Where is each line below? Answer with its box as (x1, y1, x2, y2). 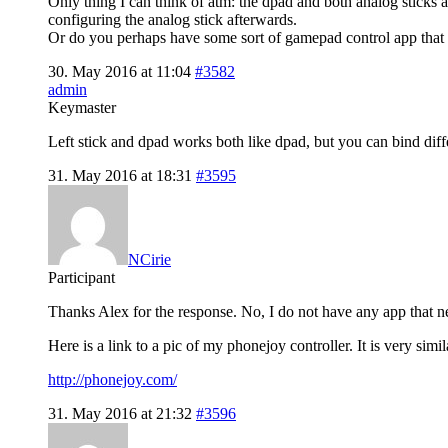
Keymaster (48, 98, 116, 116)
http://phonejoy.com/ (48, 370, 177, 388)
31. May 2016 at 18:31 (48, 166, 192, 184)
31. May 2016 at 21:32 (48, 404, 192, 422)
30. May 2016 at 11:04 (48, 62, 191, 80)
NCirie (128, 250, 171, 268)
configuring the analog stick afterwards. (48, 10, 297, 28)
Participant (48, 268, 115, 286)
